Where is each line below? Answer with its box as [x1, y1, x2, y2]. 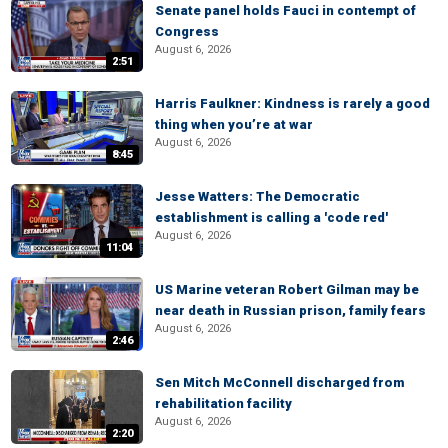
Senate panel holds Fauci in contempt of [155, 3, 416, 18]
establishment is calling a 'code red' [155, 210, 388, 225]
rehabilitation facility [155, 396, 292, 411]
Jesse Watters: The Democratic [155, 189, 360, 204]
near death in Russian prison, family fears [155, 303, 426, 318]
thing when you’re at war [155, 117, 313, 132]
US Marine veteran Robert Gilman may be [155, 282, 419, 297]
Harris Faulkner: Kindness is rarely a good [155, 96, 430, 111]
